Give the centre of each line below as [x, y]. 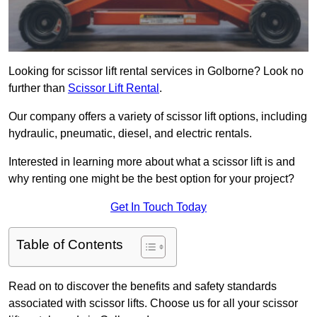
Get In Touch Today [158, 207]
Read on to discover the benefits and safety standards [143, 287]
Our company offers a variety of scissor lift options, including [158, 117]
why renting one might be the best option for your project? [151, 179]
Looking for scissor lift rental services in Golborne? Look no [156, 71]
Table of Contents [70, 245]
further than [38, 88]
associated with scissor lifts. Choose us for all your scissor [153, 304]
